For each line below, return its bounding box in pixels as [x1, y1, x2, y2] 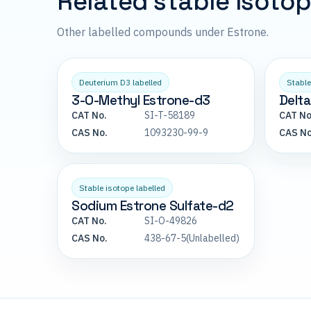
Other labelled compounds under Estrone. [57, 25, 269, 40]
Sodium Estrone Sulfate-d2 [72, 197, 234, 215]
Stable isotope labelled [79, 183, 165, 194]
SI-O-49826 [144, 215, 197, 228]
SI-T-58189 [144, 109, 195, 122]
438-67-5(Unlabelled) [144, 232, 239, 245]
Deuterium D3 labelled [79, 77, 162, 88]
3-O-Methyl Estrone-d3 [72, 92, 210, 110]
